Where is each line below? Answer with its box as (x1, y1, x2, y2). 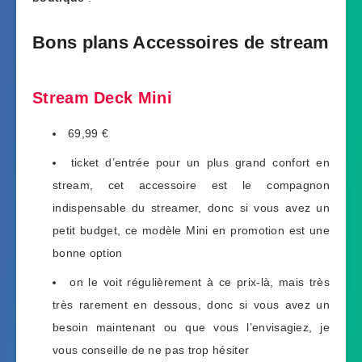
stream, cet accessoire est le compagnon (53, 178, 330, 192)
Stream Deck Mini (32, 89, 172, 107)
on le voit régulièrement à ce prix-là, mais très (69, 275, 330, 288)
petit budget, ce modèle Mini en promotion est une (53, 223, 330, 237)
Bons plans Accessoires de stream (32, 32, 330, 53)
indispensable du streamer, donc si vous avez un (53, 200, 330, 214)
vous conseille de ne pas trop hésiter (53, 343, 250, 356)
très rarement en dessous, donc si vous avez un (53, 297, 330, 311)
